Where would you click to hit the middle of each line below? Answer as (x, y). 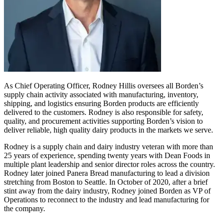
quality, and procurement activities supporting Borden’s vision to (103, 121)
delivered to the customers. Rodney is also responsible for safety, (104, 112)
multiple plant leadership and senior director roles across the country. (110, 164)
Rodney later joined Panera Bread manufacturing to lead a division (107, 173)
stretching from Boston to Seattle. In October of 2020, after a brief (106, 182)
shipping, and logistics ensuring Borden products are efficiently (101, 103)
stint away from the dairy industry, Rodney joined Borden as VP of (107, 191)
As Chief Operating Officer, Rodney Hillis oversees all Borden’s (104, 85)
